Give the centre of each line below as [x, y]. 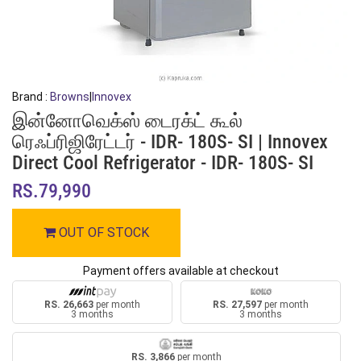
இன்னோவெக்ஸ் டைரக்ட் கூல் [127, 121]
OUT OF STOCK [128, 232]
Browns [70, 97]
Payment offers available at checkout [180, 271]
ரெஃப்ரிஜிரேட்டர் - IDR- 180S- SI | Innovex [170, 142]
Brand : [30, 97]
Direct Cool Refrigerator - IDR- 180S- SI [163, 163]
